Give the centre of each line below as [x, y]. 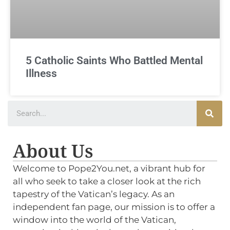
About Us [53, 151]
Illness [42, 74]
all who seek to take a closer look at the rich [107, 181]
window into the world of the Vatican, [95, 220]
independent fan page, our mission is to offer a [114, 207]
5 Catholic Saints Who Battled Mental [114, 61]
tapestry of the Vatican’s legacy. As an [94, 194]
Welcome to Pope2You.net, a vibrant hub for [109, 169]
